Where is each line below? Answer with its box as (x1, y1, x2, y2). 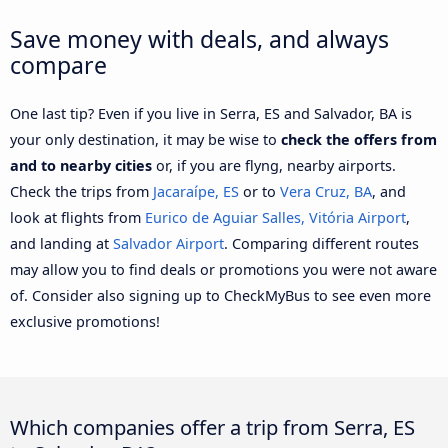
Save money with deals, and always (10, 22, 389, 55)
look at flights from (10, 207, 145, 227)
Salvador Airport (113, 233, 224, 253)
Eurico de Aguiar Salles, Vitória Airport (145, 207, 406, 227)
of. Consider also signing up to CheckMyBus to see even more (10, 285, 431, 305)
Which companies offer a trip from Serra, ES (10, 412, 415, 441)
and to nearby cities (10, 155, 152, 175)
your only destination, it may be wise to (10, 129, 281, 149)
